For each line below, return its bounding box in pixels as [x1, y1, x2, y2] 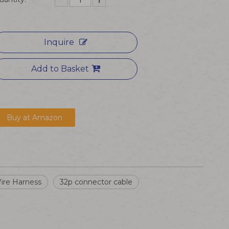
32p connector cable [60, 177, 132, 187]
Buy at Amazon [6, 113, 62, 122]
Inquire [43, 37, 74, 47]
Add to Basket [31, 64, 89, 74]
